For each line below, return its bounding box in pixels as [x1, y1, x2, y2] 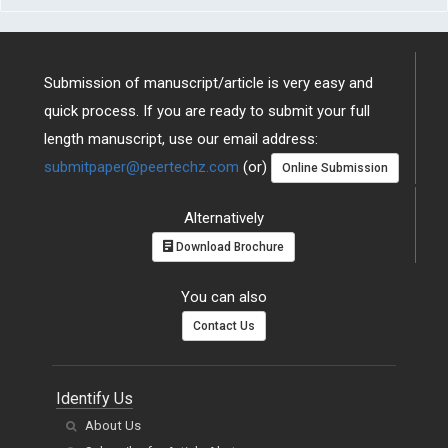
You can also [181, 288, 267, 307]
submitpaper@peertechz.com [44, 158, 239, 176]
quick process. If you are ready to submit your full [44, 102, 370, 120]
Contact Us [193, 319, 255, 334]
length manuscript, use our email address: [44, 130, 318, 148]
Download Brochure [173, 240, 284, 255]
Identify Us [56, 389, 133, 408]
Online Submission [282, 161, 388, 176]
